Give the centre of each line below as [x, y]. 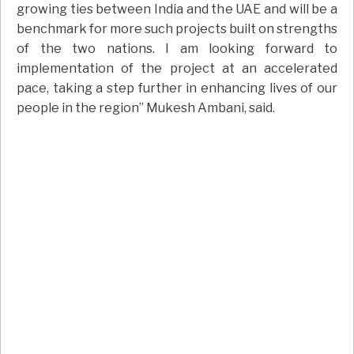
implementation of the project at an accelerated [177, 69]
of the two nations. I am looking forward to [177, 49]
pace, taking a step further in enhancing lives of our [177, 88]
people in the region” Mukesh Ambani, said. [146, 108]
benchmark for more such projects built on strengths [177, 29]
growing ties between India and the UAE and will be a [177, 9]
